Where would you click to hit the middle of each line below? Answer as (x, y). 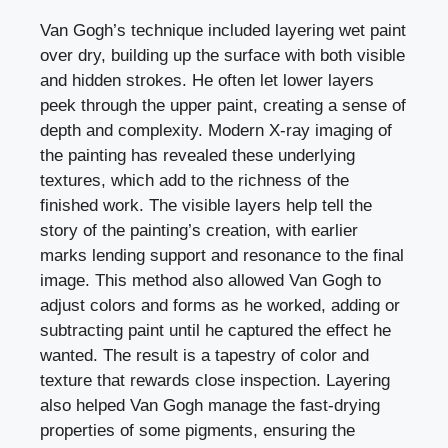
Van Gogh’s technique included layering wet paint (223, 31)
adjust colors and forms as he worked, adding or (220, 306)
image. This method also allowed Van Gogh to (210, 281)
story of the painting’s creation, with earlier (199, 231)
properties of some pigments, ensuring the (197, 431)
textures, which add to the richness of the (194, 181)
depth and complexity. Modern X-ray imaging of (216, 131)
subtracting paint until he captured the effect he (215, 331)
